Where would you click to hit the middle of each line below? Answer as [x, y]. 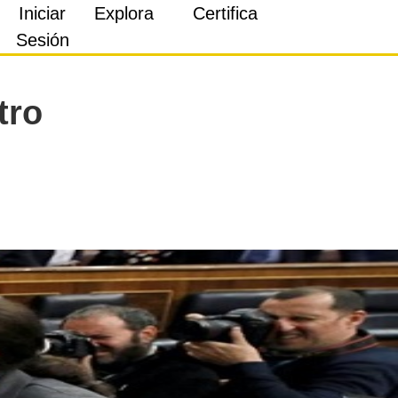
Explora [124, 13]
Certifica [225, 13]
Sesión [42, 40]
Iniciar [43, 13]
